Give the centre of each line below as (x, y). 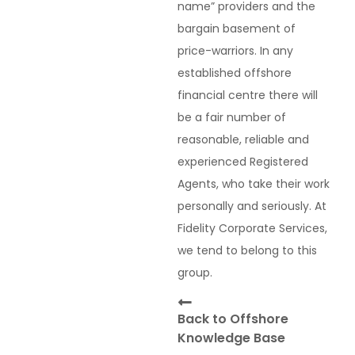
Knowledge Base (231, 338)
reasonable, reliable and (243, 139)
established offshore (235, 73)
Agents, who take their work (254, 183)
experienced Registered (243, 161)
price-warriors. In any (235, 50)
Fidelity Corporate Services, (252, 228)
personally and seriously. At (252, 206)
